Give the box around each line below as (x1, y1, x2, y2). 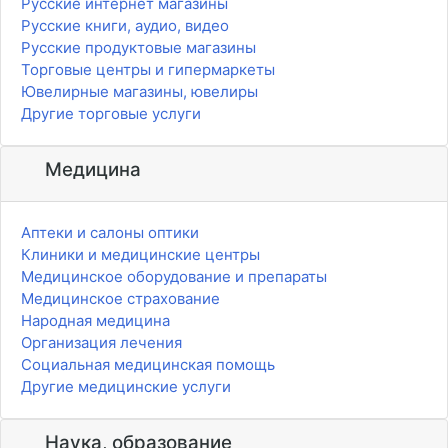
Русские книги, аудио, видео (21, 15, 229, 35)
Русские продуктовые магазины (21, 37, 256, 57)
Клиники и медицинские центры (21, 244, 260, 264)
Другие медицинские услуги (21, 376, 231, 396)
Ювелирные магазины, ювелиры (21, 81, 258, 101)
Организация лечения (21, 332, 182, 352)
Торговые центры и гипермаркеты (21, 59, 275, 79)
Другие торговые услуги (21, 103, 201, 123)
